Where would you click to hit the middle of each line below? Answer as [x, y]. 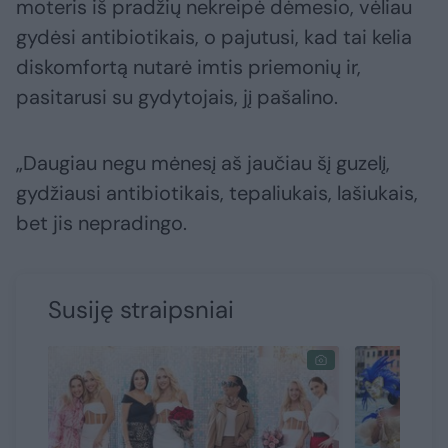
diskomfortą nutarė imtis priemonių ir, [188, 67]
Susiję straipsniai [141, 310]
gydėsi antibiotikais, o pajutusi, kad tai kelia [214, 37]
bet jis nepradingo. [101, 223]
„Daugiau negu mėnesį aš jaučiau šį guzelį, [203, 163]
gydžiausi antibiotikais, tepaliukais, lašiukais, [217, 193]
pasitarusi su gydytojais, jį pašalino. [177, 97]
